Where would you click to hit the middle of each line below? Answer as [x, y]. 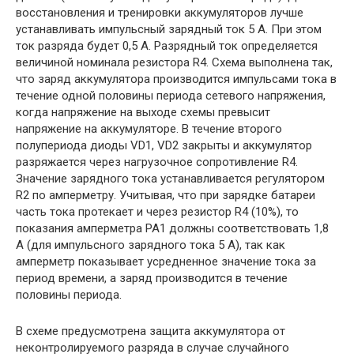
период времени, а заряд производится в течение [152, 279]
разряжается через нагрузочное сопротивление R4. [157, 162]
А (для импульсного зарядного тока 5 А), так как [151, 245]
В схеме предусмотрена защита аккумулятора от [151, 331]
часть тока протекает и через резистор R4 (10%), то [157, 212]
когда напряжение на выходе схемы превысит [143, 113]
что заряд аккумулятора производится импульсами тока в [176, 79]
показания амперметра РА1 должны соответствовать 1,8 [172, 229]
